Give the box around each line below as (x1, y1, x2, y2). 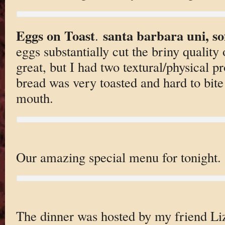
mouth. (16, 89, 53, 107)
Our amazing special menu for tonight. (16, 148, 221, 166)
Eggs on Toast (16, 26, 95, 46)
